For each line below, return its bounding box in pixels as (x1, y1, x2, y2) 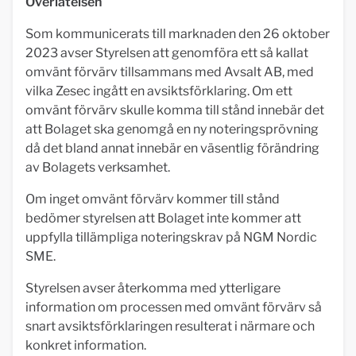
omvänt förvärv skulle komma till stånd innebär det (25, 103, 324, 118)
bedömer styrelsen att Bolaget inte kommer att (25, 211, 301, 226)
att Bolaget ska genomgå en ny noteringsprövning (25, 122, 319, 137)
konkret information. (25, 338, 146, 353)
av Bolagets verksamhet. (25, 160, 170, 175)
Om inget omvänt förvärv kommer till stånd (25, 192, 280, 207)
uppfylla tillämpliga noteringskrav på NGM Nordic (25, 230, 317, 245)
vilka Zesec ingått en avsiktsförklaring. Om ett (25, 83, 292, 99)
